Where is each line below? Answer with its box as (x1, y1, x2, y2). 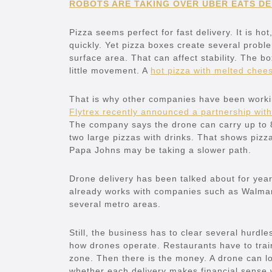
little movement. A (69, 66, 151, 76)
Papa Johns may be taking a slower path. (69, 145, 251, 155)
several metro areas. (69, 199, 161, 209)
